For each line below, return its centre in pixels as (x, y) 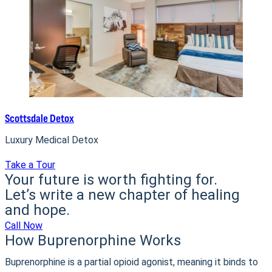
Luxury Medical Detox (52, 140)
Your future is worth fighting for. (111, 180)
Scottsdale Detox (39, 119)
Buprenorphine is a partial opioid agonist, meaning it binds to (131, 262)
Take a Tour (30, 165)
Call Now (24, 226)
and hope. (37, 210)
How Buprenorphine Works (93, 240)
